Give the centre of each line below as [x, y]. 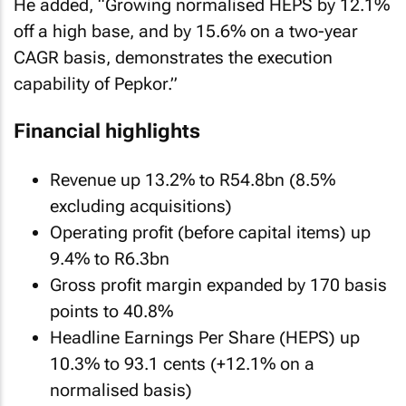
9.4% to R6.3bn [110, 258]
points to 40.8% [111, 311]
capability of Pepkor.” [96, 83]
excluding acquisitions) [141, 206]
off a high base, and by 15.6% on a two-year [186, 31]
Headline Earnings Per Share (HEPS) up [205, 337]
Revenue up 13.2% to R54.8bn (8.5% [193, 179]
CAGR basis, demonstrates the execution [173, 57]
